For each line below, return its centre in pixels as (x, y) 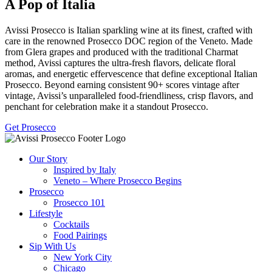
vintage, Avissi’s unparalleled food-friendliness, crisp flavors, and (129, 95)
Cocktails (71, 224)
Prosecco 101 (79, 202)
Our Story (48, 158)
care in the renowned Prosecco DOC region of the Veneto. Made (129, 41)
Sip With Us (53, 246)
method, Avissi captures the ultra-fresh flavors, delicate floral (120, 63)
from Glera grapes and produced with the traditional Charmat (121, 52)
